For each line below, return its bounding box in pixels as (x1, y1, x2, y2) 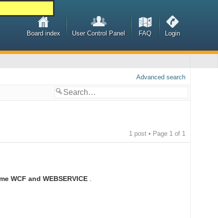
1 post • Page (128, 129, 169, 137)
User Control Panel (72, 30, 125, 37)
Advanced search (136, 73, 185, 81)
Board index (26, 30, 60, 37)
